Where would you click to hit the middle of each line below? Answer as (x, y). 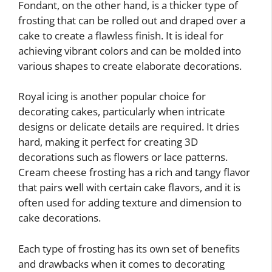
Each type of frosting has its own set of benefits (129, 248)
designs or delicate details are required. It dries (129, 127)
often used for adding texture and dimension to (130, 203)
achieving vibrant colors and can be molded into (130, 50)
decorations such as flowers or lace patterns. (123, 157)
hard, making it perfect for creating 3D (108, 142)
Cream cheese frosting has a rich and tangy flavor (134, 172)
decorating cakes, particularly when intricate (122, 112)
